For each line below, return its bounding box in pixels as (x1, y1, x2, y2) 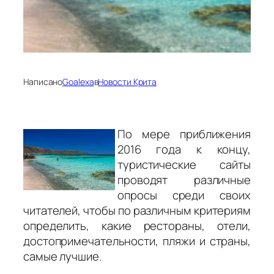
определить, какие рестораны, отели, (23, 217, 251, 234)
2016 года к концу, (117, 141, 251, 157)
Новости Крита (98, 76, 157, 88)
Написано (23, 76, 63, 88)
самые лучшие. (23, 248, 102, 264)
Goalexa (62, 76, 94, 88)
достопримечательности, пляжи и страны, (23, 232, 251, 249)
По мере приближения (117, 125, 251, 142)
